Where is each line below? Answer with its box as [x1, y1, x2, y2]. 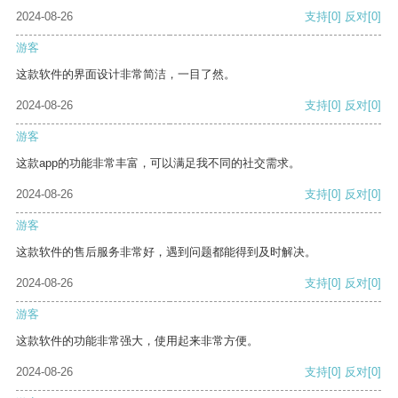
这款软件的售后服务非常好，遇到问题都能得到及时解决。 [16, 245, 316, 259]
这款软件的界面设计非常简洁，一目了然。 [16, 68, 235, 82]
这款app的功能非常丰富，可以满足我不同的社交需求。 [16, 156, 300, 171]
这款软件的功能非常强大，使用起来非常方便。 [16, 334, 259, 348]
